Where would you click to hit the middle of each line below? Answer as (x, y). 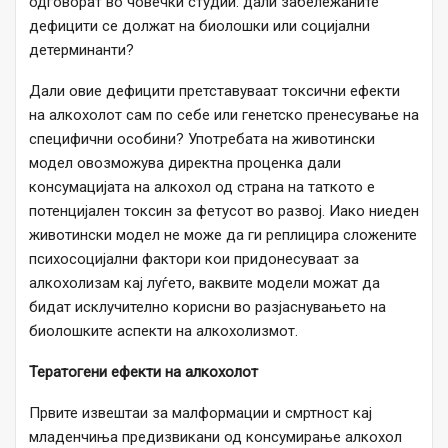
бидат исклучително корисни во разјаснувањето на (207, 307)
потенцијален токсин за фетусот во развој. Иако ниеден (224, 211)
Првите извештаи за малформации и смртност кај (200, 413)
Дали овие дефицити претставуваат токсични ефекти (214, 91)
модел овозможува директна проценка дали (185, 163)
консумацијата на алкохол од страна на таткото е (202, 187)
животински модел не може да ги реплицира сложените (223, 235)
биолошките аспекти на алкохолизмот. (163, 331)
